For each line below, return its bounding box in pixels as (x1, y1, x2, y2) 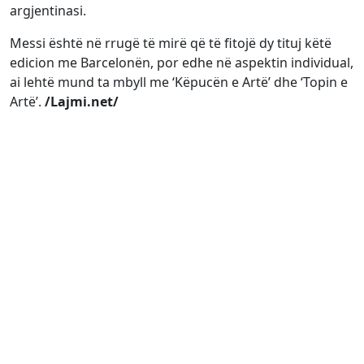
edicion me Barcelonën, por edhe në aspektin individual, (10, 53, 353, 71)
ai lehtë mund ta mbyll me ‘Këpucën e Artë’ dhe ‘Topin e (10, 72, 348, 91)
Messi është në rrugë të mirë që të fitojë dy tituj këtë (10, 33, 331, 52)
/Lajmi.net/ (41, 92, 119, 110)
